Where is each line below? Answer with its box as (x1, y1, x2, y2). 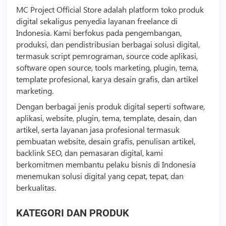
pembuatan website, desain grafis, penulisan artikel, (16, 135, 195, 146)
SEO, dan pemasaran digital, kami (44, 147, 163, 158)
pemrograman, (70, 50, 126, 61)
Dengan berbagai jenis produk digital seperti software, (16, 100, 205, 111)
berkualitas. (16, 182, 56, 193)
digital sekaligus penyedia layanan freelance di (16, 15, 178, 26)
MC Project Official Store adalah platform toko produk (16, 4, 204, 15)
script (50, 50, 70, 61)
